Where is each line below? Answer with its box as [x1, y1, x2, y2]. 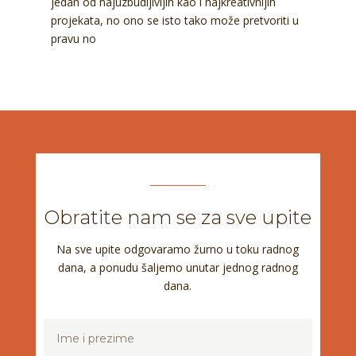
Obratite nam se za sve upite [44, 206, 312, 230]
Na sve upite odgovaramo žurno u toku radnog [56, 242, 300, 257]
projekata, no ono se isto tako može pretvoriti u [50, 13, 299, 29]
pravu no [50, 31, 96, 47]
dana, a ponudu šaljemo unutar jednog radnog [57, 260, 298, 276]
